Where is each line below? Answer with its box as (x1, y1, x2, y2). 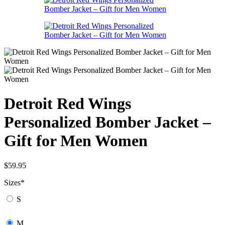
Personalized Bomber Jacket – (4, 113, 211, 132)
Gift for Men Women (4, 132, 148, 150)
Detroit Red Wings (4, 94, 131, 113)
